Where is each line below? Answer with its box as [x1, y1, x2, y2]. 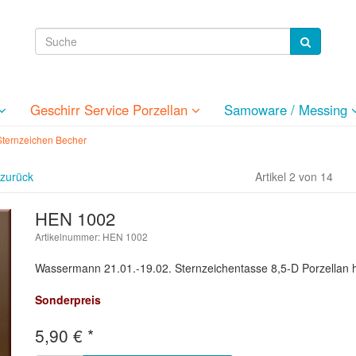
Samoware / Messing [224, 100, 351, 119]
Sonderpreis [35, 292, 101, 308]
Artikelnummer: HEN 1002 [35, 230, 148, 243]
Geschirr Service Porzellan [30, 100, 192, 119]
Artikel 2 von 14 [255, 168, 334, 184]
